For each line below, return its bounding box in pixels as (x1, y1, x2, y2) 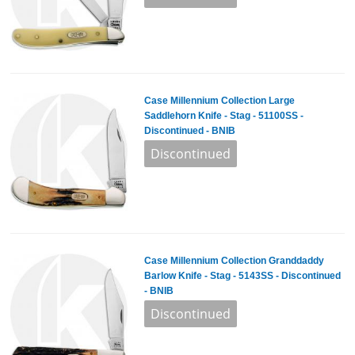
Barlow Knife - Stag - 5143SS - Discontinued (143, 269, 341, 281)
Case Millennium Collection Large (143, 95, 295, 107)
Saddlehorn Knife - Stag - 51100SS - (143, 110, 303, 122)
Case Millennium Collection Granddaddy (143, 254, 324, 266)
